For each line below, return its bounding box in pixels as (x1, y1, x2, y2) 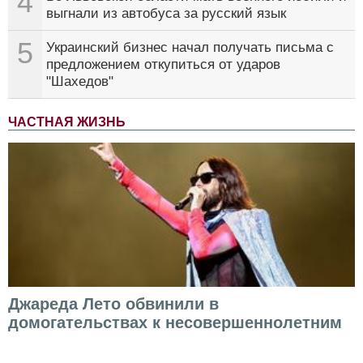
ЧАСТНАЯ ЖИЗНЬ (8, 114, 126, 129)
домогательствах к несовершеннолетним (8, 313, 342, 331)
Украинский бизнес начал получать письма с (46, 39, 334, 55)
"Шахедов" (46, 73, 113, 89)
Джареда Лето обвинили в (8, 294, 219, 313)
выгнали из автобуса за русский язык (46, 5, 286, 21)
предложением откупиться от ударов (46, 56, 280, 72)
